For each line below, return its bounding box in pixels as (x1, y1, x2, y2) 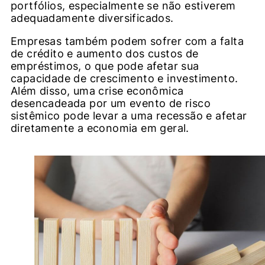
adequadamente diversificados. (11, 12, 174, 25)
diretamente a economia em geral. (11, 122, 189, 135)
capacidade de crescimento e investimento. (11, 72, 238, 85)
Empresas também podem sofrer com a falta (11, 35, 244, 48)
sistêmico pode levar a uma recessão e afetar (11, 109, 247, 122)
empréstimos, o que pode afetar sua (11, 60, 199, 73)
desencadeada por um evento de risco (11, 97, 211, 110)
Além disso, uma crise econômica (11, 85, 184, 98)
